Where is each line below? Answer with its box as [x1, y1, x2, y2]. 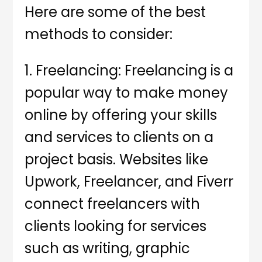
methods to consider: [25, 25, 173, 44]
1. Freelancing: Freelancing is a [25, 61, 234, 81]
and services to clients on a [25, 127, 214, 147]
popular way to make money [25, 83, 229, 103]
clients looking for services [25, 216, 207, 236]
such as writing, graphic [25, 239, 191, 258]
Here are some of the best [25, 2, 206, 22]
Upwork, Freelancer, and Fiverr [25, 172, 234, 192]
